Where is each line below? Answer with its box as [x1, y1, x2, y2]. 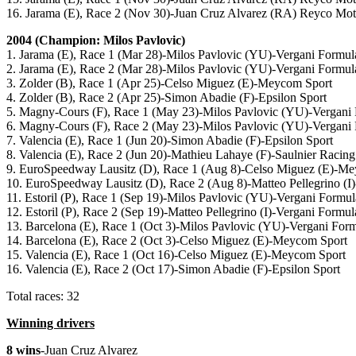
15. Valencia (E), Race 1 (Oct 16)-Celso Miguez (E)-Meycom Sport [6, 248, 346, 262]
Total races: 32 [6, 289, 79, 304]
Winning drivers [6, 316, 95, 331]
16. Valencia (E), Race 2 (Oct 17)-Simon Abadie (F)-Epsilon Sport [6, 262, 340, 277]
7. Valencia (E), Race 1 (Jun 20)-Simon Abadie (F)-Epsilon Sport [6, 133, 333, 148]
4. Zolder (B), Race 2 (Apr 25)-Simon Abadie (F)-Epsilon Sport [6, 91, 327, 105]
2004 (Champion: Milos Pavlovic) [6, 33, 185, 48]
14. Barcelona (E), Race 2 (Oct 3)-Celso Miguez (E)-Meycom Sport [6, 234, 347, 248]
